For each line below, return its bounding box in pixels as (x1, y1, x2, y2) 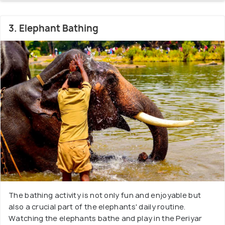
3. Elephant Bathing (9, 22, 98, 35)
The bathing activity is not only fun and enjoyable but (9, 190, 201, 200)
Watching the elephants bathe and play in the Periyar (9, 213, 202, 223)
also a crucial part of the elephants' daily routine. (9, 202, 186, 212)
